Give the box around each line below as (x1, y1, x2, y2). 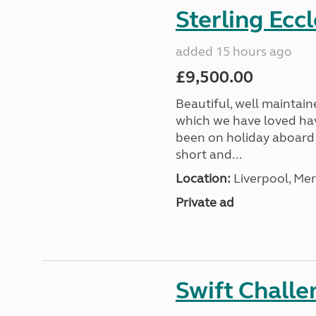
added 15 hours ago (175, 44, 292, 59)
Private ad (175, 195, 234, 210)
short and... (175, 147, 242, 162)
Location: (175, 171, 231, 186)
